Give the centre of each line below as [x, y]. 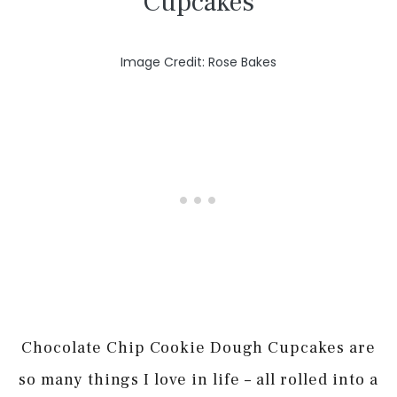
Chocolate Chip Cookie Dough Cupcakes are [198, 347]
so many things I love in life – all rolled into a [198, 379]
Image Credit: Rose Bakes [198, 62]
